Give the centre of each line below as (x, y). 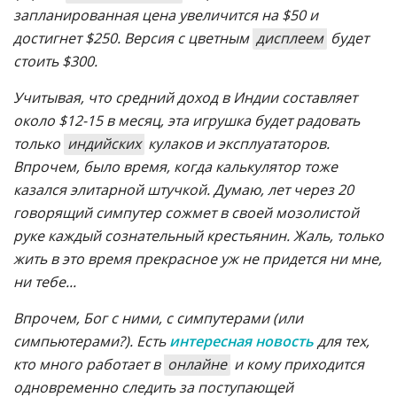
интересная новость (241, 341)
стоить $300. (55, 61)
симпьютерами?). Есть (91, 341)
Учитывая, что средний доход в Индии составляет (185, 97)
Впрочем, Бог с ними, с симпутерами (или (158, 318)
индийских (104, 144)
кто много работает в (89, 364)
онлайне (197, 364)
